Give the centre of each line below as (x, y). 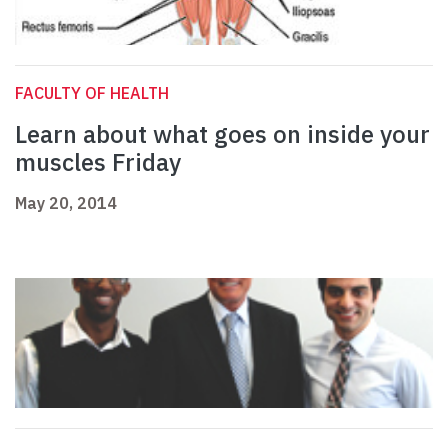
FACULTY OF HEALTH (92, 93)
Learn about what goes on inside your (222, 134)
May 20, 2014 (66, 203)
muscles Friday (98, 162)
